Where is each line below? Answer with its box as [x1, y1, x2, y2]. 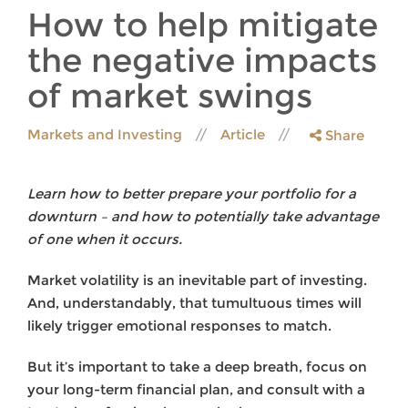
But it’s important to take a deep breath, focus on [27, 358, 367, 376]
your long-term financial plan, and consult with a [27, 381, 365, 399]
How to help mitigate [27, 5, 378, 46]
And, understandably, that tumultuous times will [27, 294, 362, 312]
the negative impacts [27, 40, 377, 81]
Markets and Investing [27, 126, 186, 144]
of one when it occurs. [27, 230, 182, 249]
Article [220, 126, 269, 144]
